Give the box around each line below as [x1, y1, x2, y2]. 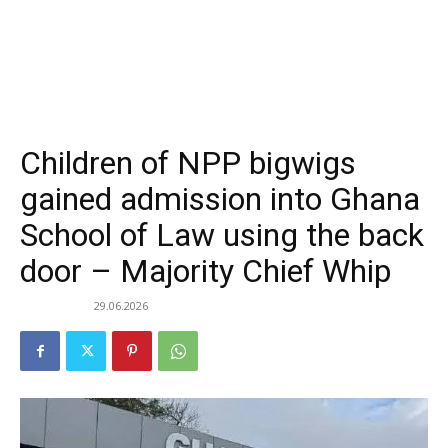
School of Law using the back [20, 216, 424, 255]
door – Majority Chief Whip [20, 252, 391, 291]
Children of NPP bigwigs [20, 144, 356, 183]
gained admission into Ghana [20, 180, 420, 219]
